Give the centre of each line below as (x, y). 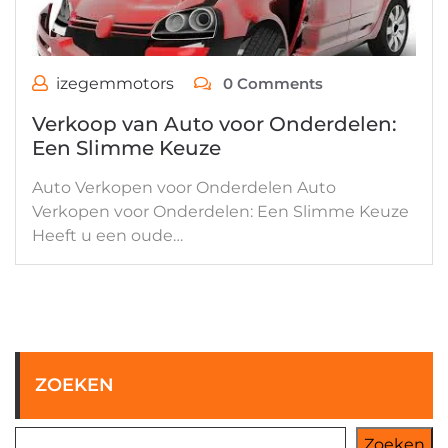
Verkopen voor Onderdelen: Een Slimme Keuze (220, 212)
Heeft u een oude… (107, 236)
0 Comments (271, 84)
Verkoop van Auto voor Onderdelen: (214, 124)
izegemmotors (115, 84)
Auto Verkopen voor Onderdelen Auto (184, 188)
